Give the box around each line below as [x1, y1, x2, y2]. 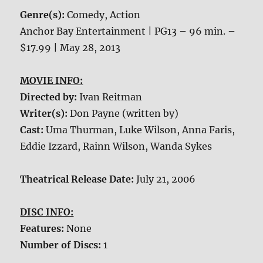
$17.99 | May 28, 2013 [20, 42, 121, 54]
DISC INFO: [20, 206, 74, 218]
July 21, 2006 [136, 173, 196, 186]
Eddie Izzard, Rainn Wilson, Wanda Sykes [20, 140, 213, 153]
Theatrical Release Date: [20, 173, 137, 186]
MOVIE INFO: [20, 75, 83, 87]
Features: [20, 222, 67, 235]
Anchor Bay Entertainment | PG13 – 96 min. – [20, 25, 236, 38]
